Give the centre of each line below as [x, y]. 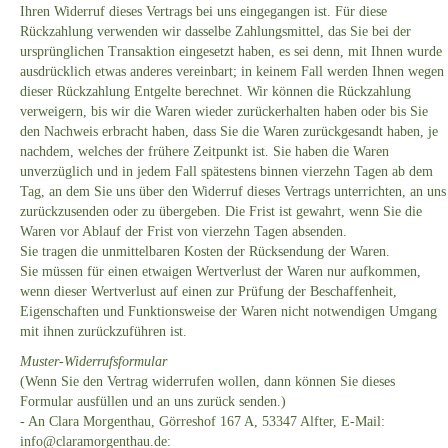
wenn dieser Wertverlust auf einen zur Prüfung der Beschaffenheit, [208, 292]
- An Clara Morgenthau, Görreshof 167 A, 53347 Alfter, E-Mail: [202, 422]
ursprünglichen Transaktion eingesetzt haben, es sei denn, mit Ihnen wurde [231, 52]
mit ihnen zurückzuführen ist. [103, 332]
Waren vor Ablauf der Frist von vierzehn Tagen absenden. [183, 232]
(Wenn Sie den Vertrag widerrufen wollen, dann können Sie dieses [207, 382]
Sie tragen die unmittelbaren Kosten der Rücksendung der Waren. [205, 252]
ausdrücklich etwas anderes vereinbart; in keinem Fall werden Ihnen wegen [232, 72]
